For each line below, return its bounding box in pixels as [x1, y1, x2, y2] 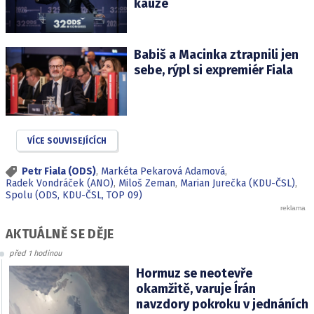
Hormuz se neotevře [135, 266, 252, 282]
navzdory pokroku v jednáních [135, 296, 308, 313]
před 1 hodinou [9, 249, 62, 259]
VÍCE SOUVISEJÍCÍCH [27, 135, 107, 146]
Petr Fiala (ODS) [22, 165, 96, 177]
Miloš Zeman [118, 177, 175, 189]
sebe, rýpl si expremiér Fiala [133, 62, 293, 78]
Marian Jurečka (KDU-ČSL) [180, 177, 295, 189]
